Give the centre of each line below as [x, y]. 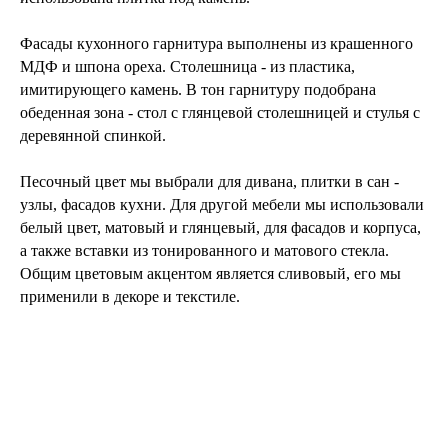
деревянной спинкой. [93, 135]
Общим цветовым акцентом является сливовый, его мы [210, 273]
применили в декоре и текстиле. [130, 296]
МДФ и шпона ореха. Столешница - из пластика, [187, 66]
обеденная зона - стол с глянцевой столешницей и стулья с [220, 112]
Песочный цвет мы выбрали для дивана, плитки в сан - [209, 181]
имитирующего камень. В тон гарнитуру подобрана [198, 89]
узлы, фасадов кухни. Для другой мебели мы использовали [222, 204]
